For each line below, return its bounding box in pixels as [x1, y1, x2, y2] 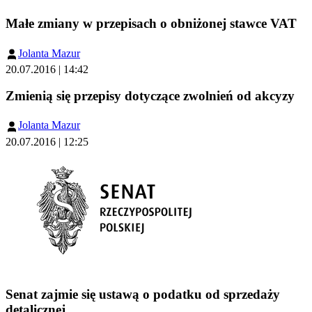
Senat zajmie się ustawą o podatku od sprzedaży [6, 287, 280, 302]
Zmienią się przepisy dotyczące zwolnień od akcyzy [6, 88, 295, 103]
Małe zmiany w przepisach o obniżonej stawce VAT [6, 15, 297, 31]
